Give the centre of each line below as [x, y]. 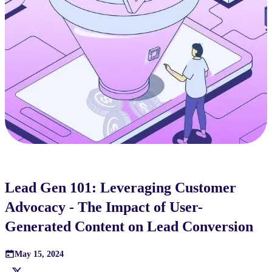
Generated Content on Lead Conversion [129, 227]
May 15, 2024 [39, 254]
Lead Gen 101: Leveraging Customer [121, 188]
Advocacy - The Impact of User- [104, 207]
